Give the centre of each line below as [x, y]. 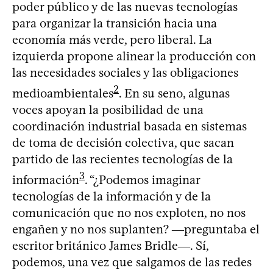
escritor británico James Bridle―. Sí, [110, 245]
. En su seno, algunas [174, 93]
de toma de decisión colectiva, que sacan [123, 142]
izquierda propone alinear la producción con [134, 56]
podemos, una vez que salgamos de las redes [132, 262]
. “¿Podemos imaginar [142, 179]
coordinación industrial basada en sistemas [129, 126]
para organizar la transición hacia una [115, 23]
